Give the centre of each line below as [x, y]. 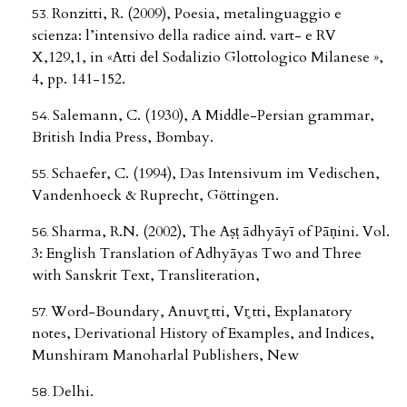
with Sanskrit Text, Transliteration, [146, 276]
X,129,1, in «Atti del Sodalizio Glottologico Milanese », [208, 58]
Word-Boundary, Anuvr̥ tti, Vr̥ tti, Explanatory [202, 312]
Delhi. [73, 392]
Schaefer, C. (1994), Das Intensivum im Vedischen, [216, 174]
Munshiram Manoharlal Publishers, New [165, 356]
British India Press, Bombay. [123, 138]
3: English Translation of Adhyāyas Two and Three [197, 254]
